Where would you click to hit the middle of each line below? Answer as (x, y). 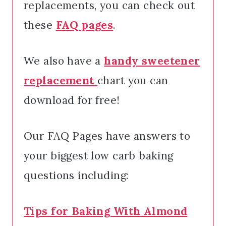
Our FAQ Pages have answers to (107, 136)
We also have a (64, 61)
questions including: (76, 175)
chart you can (133, 80)
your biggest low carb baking (99, 155)
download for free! (72, 100)
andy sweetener (156, 61)
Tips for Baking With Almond (106, 211)
